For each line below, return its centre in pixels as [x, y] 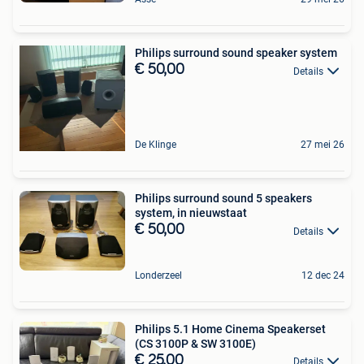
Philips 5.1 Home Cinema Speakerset [230, 329]
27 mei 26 [323, 145]
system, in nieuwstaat [191, 213]
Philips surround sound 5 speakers [223, 199]
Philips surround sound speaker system [236, 53]
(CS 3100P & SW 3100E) [195, 343]
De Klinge [156, 145]
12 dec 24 [323, 275]
